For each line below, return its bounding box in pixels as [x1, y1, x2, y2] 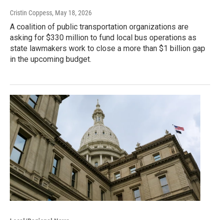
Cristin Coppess [10, 9, 52, 17]
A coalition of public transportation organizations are [10, 22, 189, 32]
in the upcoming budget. [10, 55, 91, 64]
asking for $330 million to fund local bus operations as [10, 33, 196, 43]
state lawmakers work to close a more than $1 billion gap [10, 44, 205, 54]
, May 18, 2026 [52, 9, 92, 17]
